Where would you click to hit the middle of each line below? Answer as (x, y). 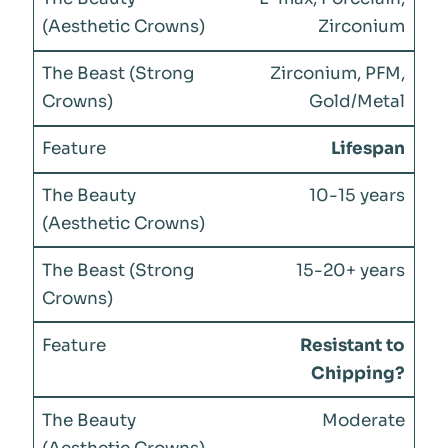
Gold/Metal (357, 102)
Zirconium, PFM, (338, 74)
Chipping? (358, 373)
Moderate (364, 420)
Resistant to (353, 345)
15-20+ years (351, 270)
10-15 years (357, 195)
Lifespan (368, 149)
